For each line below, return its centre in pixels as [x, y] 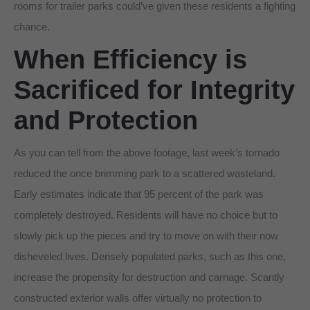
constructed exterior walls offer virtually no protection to [138, 298]
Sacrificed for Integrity [154, 90]
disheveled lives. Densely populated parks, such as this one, [150, 256]
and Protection [106, 120]
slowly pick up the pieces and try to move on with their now [146, 235]
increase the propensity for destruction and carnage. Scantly [149, 277]
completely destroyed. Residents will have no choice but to [146, 215]
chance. [32, 26]
